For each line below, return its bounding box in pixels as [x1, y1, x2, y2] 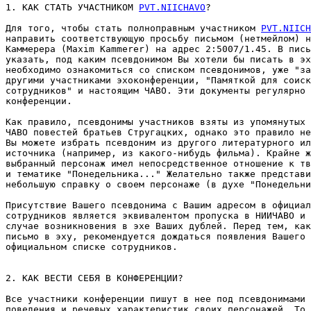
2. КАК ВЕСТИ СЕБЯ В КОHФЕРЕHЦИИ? [6, 273, 183, 283]
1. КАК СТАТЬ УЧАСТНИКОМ [6, 2, 139, 12]
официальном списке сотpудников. [6, 242, 178, 252]
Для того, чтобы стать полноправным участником [6, 23, 261, 33]
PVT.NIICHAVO [139, 2, 205, 12]
